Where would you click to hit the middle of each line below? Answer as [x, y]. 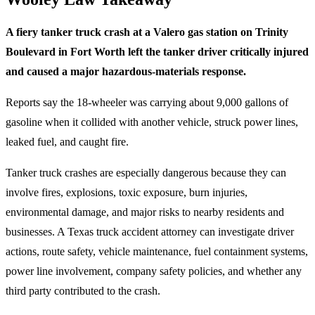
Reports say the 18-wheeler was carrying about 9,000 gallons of [147, 103]
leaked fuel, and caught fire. [67, 142]
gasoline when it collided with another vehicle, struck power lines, [152, 122]
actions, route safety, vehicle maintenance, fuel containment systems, [157, 252]
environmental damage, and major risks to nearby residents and [145, 212]
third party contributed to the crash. [83, 291]
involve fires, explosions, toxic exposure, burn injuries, [127, 193]
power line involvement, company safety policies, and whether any [154, 271]
